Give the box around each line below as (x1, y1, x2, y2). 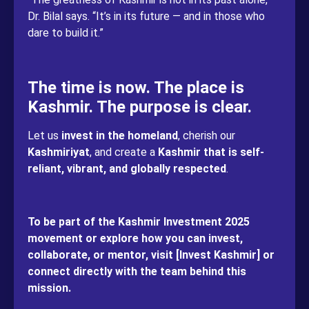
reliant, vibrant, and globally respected (28, 161, 226, 175)
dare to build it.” (28, 26, 103, 40)
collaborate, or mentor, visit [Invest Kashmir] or (28, 248, 275, 261)
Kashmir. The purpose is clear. (28, 97, 252, 117)
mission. (28, 281, 71, 295)
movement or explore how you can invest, (28, 231, 243, 245)
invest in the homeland (61, 128, 178, 142)
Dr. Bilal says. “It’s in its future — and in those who (28, 10, 265, 23)
